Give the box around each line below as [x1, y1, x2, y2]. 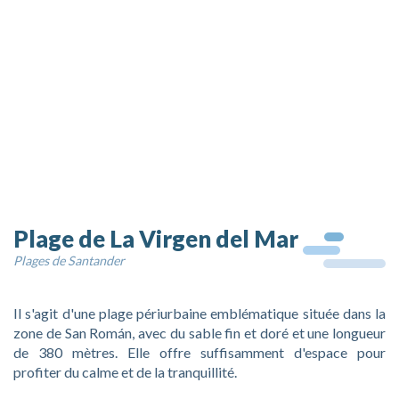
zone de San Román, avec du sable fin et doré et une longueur [13, 323, 386, 341]
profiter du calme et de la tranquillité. [13, 362, 237, 380]
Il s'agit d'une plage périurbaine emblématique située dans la [13, 304, 386, 322]
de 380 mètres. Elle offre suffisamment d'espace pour [13, 343, 386, 361]
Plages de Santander [13, 252, 125, 268]
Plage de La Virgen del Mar [13, 224, 298, 253]
